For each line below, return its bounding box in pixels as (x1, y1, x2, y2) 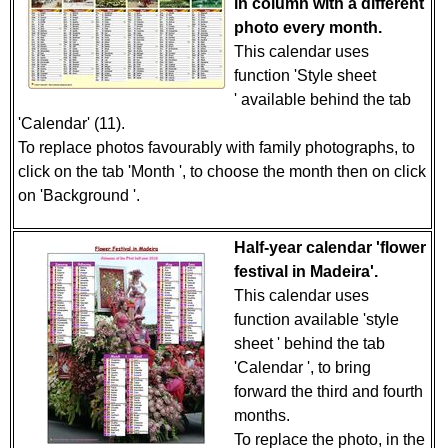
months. (234, 407, 294, 424)
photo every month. (234, 19, 382, 36)
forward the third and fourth (234, 383, 423, 400)
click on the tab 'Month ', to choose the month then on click (18, 163, 426, 180)
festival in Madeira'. (234, 263, 378, 280)
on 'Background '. (18, 187, 140, 204)
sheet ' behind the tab (234, 335, 385, 352)
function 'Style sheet (234, 67, 376, 84)
